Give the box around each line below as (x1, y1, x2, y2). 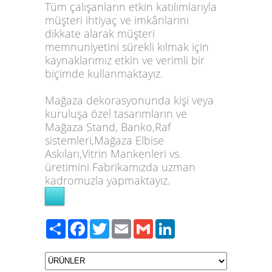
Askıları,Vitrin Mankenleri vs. (45, 146, 182, 161)
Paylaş (66, 216, 97, 231)
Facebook (87, 216, 136, 231)
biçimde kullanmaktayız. (45, 66, 163, 81)
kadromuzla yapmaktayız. (45, 172, 170, 188)
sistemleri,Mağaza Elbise (45, 132, 164, 148)
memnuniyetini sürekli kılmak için (45, 39, 209, 54)
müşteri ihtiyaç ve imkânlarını (45, 12, 189, 27)
